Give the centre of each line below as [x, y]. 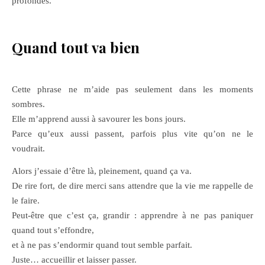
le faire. [26, 201]
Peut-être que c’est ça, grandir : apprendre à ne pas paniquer [132, 215]
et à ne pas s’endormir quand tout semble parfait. [102, 245]
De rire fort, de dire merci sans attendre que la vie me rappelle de [132, 186]
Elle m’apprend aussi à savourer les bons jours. [99, 119]
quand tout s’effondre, [53, 230]
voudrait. [28, 148]
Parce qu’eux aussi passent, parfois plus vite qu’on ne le [132, 134]
